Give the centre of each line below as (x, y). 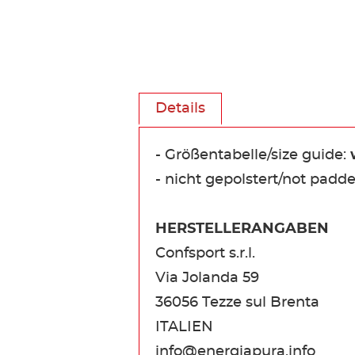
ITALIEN (184, 327)
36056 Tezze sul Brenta (237, 302)
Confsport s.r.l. (205, 253)
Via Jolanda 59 (207, 278)
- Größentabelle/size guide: (253, 155)
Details (180, 108)
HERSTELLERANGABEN (242, 229)
